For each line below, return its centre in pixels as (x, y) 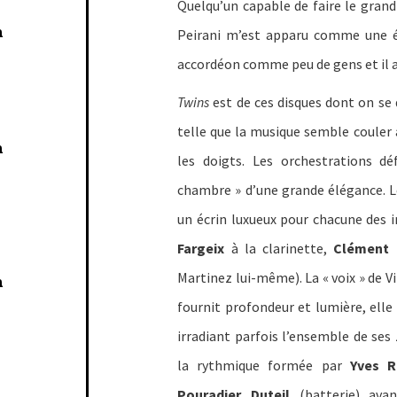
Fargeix (201, 249)
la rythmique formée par (264, 366)
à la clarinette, (279, 249)
